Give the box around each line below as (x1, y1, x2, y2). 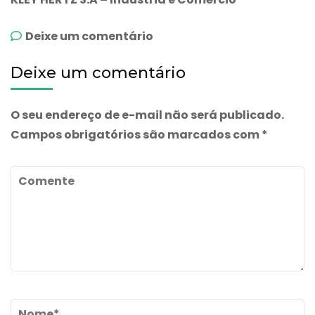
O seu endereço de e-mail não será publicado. (11, 106, 284, 123)
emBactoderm (153, 27, 240, 44)
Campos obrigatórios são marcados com (11, 126, 262, 143)
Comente (11, 167, 67, 184)
